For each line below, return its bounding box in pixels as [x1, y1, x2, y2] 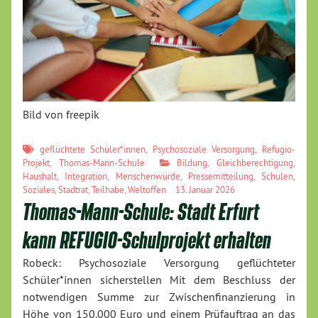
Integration [65, 170, 108, 182]
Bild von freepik [23, 107, 99, 122]
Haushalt [23, 170, 57, 182]
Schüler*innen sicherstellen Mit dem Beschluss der [23, 273, 295, 287]
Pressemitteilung [187, 170, 253, 182]
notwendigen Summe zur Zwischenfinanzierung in [23, 290, 295, 305]
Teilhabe [92, 184, 124, 196]
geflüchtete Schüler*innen [39, 143, 146, 155]
